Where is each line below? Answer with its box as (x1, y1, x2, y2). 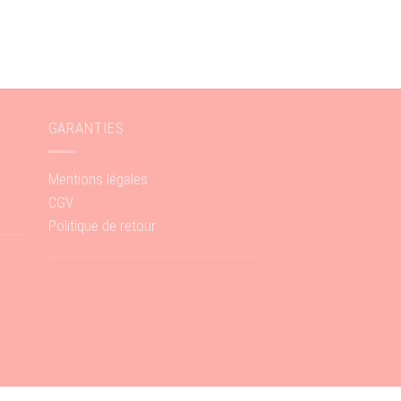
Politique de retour (47, 217, 156, 235)
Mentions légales (47, 170, 148, 189)
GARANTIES (47, 119, 125, 138)
